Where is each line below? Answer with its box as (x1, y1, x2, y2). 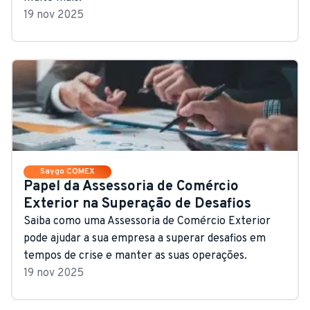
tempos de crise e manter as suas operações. (24, 248, 247, 263)
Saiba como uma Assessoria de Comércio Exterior (24, 214, 271, 228)
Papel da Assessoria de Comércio (24, 177, 239, 196)
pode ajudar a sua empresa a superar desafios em (24, 231, 266, 246)
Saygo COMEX (40, 165, 95, 177)
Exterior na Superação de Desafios (24, 194, 251, 213)
